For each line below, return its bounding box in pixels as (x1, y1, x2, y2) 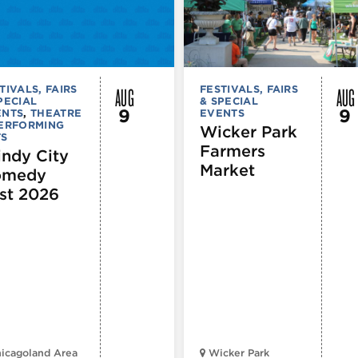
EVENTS (200, 106, 245, 119)
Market (200, 160, 255, 180)
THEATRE (30, 106, 82, 119)
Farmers (200, 141, 265, 161)
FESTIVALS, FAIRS (200, 82, 299, 95)
